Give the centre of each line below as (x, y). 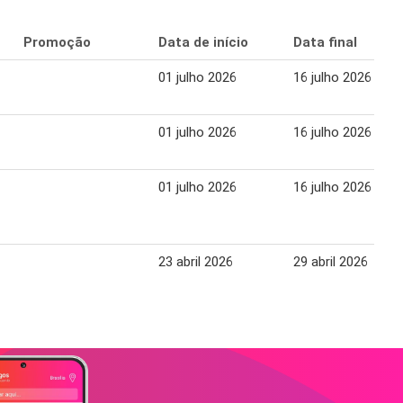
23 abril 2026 (196, 262)
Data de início (203, 43)
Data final (325, 43)
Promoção (57, 43)
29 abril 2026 (331, 262)
